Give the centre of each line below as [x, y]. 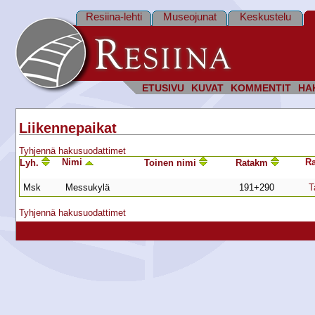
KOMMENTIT [261, 88]
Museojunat [189, 17]
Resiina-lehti [114, 17]
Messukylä [88, 188]
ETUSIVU [163, 88]
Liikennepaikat [68, 128]
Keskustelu [265, 17]
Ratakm [253, 163]
